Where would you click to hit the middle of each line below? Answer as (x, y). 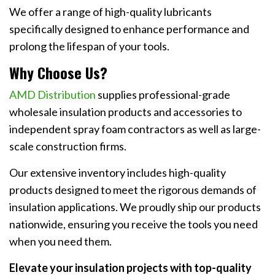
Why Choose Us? (58, 73)
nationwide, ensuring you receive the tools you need (134, 224)
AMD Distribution (52, 95)
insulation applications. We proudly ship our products (135, 207)
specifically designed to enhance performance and (129, 29)
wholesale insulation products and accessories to (126, 112)
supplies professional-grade (163, 95)
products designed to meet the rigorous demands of (133, 190)
